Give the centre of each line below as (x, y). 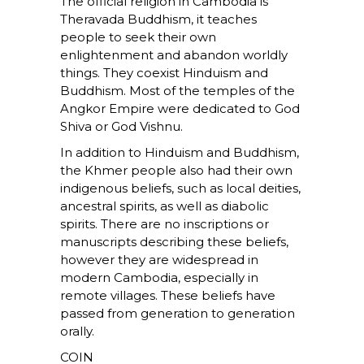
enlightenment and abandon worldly (174, 55)
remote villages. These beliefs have (168, 296)
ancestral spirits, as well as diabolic (165, 206)
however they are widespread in (159, 260)
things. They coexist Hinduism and (164, 73)
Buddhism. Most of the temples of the (178, 91)
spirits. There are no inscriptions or (165, 224)
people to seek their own (138, 37)
